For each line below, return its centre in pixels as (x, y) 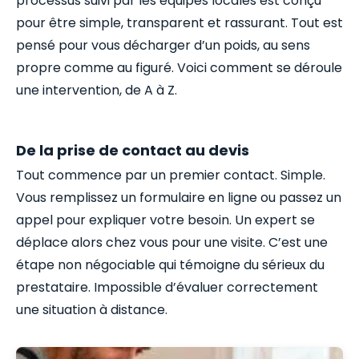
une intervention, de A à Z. (97, 90)
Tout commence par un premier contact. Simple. (171, 175)
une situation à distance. (92, 309)
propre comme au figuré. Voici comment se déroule (179, 67)
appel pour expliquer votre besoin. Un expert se (165, 220)
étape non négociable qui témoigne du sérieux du (170, 264)
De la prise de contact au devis (133, 150)
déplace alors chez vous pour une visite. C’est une (172, 242)
